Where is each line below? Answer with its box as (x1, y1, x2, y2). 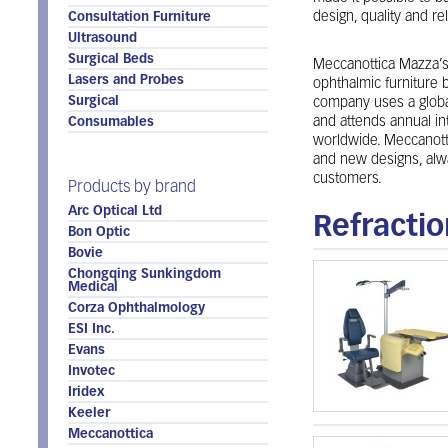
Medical (68, 281, 118, 294)
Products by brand (68, 180, 196, 196)
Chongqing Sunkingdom (68, 268, 221, 281)
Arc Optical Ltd (68, 205, 162, 218)
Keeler (68, 407, 110, 420)
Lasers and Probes (68, 74, 184, 87)
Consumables (68, 116, 154, 129)
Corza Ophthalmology (68, 302, 205, 315)
